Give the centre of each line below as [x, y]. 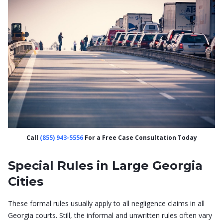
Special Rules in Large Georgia [105, 166]
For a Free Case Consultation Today [140, 138]
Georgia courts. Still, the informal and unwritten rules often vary [110, 216]
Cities [26, 182]
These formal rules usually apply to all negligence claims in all [106, 204]
